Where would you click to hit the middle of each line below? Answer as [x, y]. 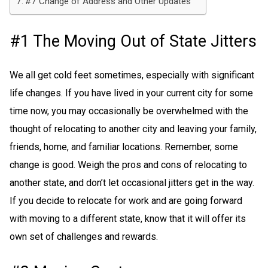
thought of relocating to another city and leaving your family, [133, 129]
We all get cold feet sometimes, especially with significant [132, 75]
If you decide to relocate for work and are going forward [126, 201]
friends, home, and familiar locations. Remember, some [124, 147]
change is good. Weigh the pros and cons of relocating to [128, 165]
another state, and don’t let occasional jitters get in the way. [132, 183]
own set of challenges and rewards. [84, 237]
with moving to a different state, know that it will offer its [128, 219]
